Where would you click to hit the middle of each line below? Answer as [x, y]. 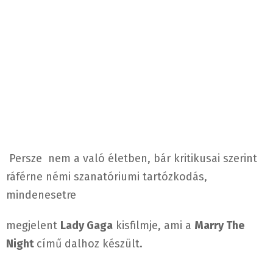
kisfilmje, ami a [154, 226]
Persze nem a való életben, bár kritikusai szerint [132, 159]
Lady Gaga [87, 226]
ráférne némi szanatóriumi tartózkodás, [107, 177]
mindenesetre [43, 195]
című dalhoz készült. [90, 244]
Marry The [219, 226]
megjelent [33, 226]
